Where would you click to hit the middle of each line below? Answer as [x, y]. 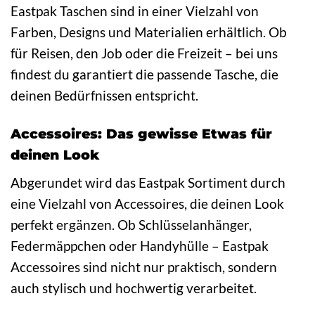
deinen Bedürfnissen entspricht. [104, 95]
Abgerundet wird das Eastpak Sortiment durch [148, 183]
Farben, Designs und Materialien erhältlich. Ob [149, 32]
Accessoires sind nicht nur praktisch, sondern [144, 267]
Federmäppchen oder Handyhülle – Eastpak [140, 246]
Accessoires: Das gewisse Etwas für [141, 134]
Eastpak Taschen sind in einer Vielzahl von [135, 11]
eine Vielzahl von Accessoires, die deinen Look [147, 204]
